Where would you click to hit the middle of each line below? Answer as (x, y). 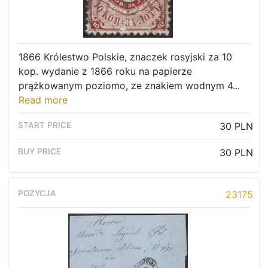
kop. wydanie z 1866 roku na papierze (105, 71)
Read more (43, 100)
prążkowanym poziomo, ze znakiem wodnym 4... (129, 86)
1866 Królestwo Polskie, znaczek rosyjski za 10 (125, 57)
